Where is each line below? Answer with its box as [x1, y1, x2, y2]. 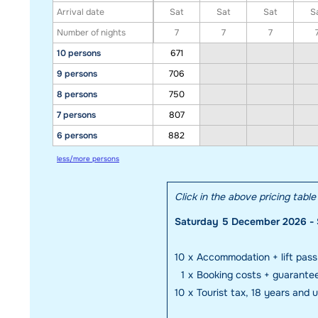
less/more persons [57, 153, 119, 163]
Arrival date [57, 6, 104, 18]
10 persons [57, 47, 101, 59]
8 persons [57, 88, 97, 100]
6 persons [57, 129, 97, 141]
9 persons [57, 67, 97, 79]
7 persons [57, 109, 96, 121]
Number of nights [57, 26, 126, 38]
